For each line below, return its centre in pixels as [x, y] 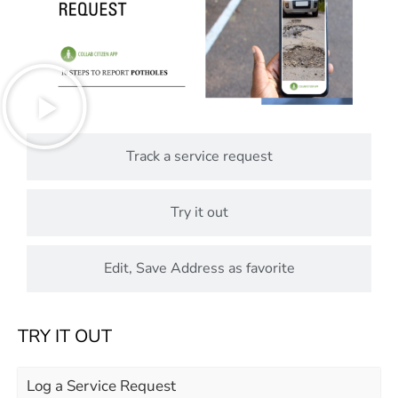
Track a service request [199, 156]
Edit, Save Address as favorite [199, 268]
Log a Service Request [101, 386]
